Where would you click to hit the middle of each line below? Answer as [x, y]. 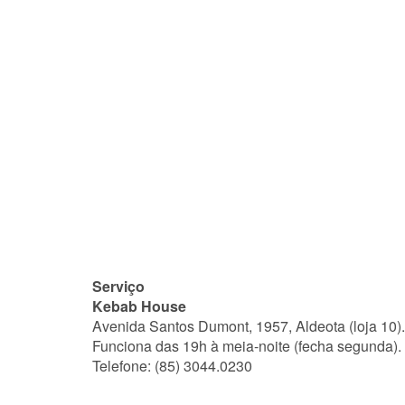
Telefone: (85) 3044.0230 [174, 366]
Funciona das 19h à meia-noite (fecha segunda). [247, 346]
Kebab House [139, 306]
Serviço [118, 287]
